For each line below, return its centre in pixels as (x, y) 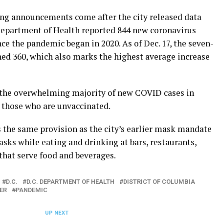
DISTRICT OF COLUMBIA (159, 182)
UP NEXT (56, 213)
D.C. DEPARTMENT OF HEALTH (70, 182)
